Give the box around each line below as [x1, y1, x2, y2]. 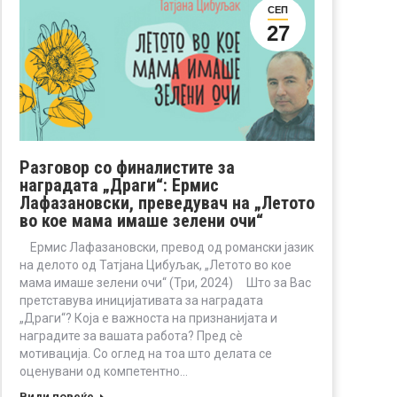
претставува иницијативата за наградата [19, 292, 263, 307]
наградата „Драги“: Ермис [19, 174, 219, 196]
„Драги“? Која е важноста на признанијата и [19, 310, 277, 325]
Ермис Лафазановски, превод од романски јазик [19, 239, 314, 254]
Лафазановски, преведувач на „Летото [19, 191, 315, 214]
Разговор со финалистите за [19, 156, 235, 178]
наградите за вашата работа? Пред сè [19, 328, 243, 343]
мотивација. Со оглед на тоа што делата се [19, 346, 272, 361]
